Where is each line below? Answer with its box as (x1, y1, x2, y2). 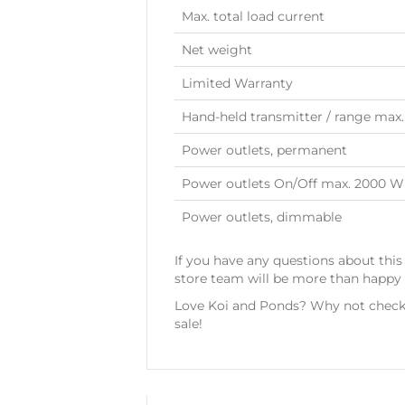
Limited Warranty (182, 74, 293, 91)
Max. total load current (182, 7, 325, 24)
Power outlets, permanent (182, 141, 347, 158)
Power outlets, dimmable (182, 208, 342, 225)
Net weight (182, 41, 252, 58)
